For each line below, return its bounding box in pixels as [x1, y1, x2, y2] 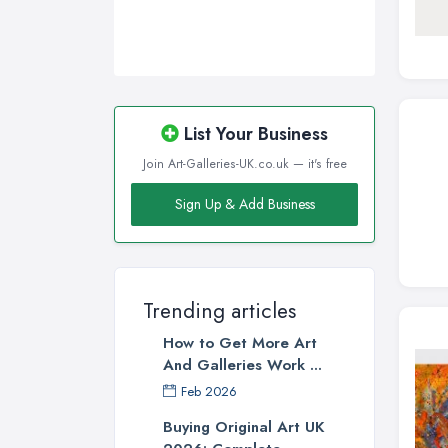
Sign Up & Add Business [174, 194, 315, 215]
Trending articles [143, 296, 296, 327]
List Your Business [179, 121, 328, 148]
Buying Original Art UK [163, 416, 325, 439]
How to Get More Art [163, 332, 317, 355]
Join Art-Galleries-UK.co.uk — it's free [142, 155, 347, 174]
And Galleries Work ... [163, 354, 322, 377]
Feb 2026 [181, 382, 237, 402]
